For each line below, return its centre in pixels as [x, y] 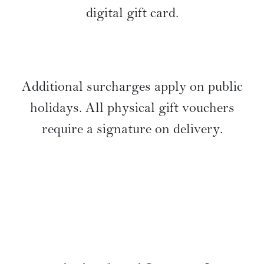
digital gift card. [132, 14]
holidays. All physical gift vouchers [132, 109]
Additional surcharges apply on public [132, 88]
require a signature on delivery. [132, 130]
